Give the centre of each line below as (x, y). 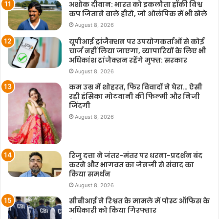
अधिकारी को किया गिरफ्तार (113, 210)
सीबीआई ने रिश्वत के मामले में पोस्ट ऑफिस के (139, 201)
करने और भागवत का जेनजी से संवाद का (131, 164)
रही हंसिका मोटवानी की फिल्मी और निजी (134, 96)
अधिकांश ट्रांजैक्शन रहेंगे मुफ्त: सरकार (128, 60)
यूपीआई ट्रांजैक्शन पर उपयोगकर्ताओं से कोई (137, 42)
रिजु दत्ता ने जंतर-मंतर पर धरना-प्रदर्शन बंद (136, 155)
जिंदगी (80, 106)
